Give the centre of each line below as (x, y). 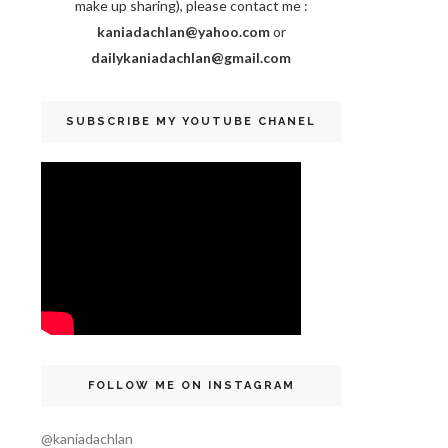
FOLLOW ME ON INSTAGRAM (191, 386)
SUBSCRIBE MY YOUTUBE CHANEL (191, 121)
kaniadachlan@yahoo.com (183, 31)
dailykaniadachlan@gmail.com (191, 57)
